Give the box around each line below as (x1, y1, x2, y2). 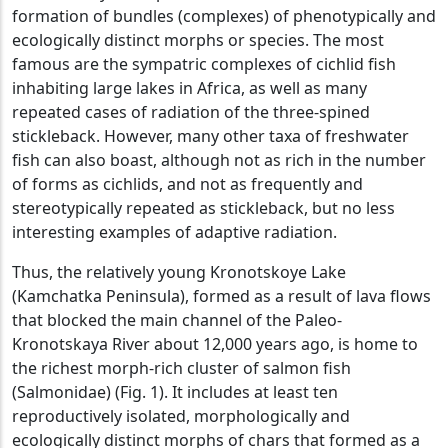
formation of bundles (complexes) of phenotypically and (12, 4, 436, 27)
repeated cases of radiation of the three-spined (12, 100, 370, 123)
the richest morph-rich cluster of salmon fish (12, 356, 351, 379)
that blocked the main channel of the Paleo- (12, 308, 342, 331)
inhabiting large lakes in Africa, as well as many (12, 76, 367, 99)
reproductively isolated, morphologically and (12, 404, 350, 427)
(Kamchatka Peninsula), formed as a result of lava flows (12, 284, 431, 307)
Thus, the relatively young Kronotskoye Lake (12, 260, 346, 283)
